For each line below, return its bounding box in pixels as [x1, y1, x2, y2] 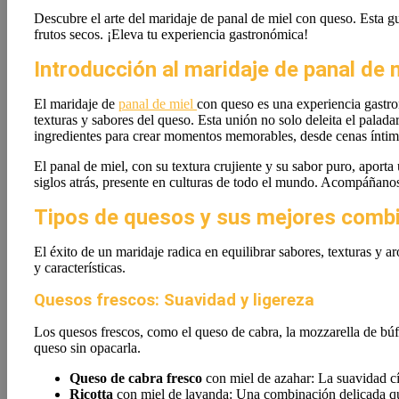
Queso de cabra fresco [69, 370, 202, 386]
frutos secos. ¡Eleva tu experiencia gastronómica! [34, 27, 308, 42]
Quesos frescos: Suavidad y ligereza [34, 290, 314, 310]
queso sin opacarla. [34, 340, 141, 355]
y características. [34, 260, 126, 275]
